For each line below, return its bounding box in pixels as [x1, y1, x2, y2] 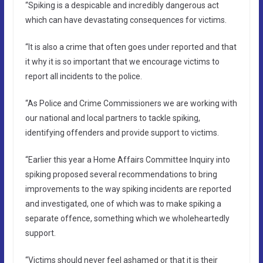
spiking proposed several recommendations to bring [25, 169, 217, 179]
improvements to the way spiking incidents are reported [25, 184, 231, 194]
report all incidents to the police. [25, 71, 142, 81]
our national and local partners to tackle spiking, [25, 113, 200, 123]
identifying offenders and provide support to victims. [25, 127, 219, 137]
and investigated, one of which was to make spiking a [25, 198, 221, 208]
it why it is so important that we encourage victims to [25, 56, 220, 66]
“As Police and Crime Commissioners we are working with [25, 98, 237, 108]
